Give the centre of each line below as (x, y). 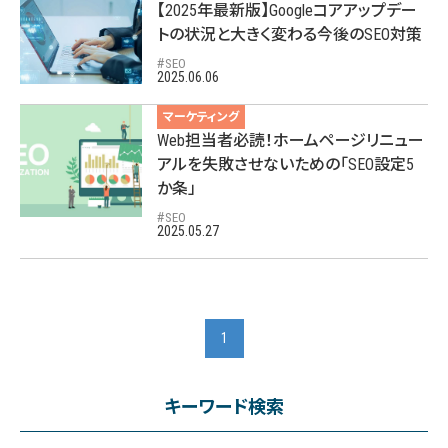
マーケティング (201, 117)
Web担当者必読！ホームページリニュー (291, 140)
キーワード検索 (224, 406)
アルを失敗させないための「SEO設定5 (286, 164)
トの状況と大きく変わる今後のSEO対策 (290, 34)
